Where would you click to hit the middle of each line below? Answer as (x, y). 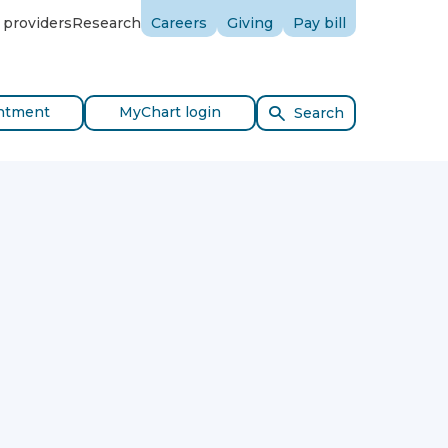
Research (106, 23)
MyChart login (170, 112)
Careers (179, 23)
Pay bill (319, 23)
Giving (250, 23)
